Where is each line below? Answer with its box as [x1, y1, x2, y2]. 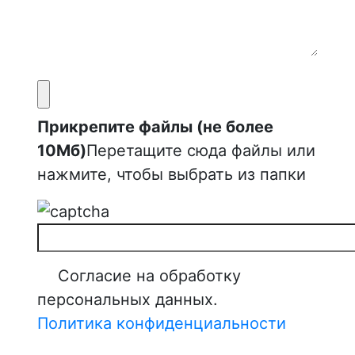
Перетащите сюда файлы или [86, 141, 315, 160]
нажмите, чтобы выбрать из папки [36, 165, 306, 184]
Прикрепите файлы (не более [36, 117, 273, 136]
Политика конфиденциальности [36, 313, 286, 333]
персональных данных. [36, 289, 218, 309]
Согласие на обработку [57, 265, 241, 285]
